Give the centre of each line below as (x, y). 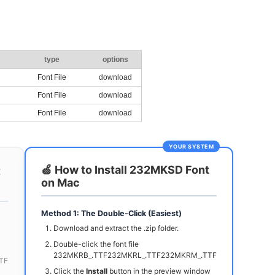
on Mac (60, 183)
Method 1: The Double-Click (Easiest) (111, 214)
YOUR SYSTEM (191, 147)
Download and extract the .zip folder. (116, 228)
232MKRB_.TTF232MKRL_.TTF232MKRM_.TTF (135, 255)
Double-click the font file (96, 244)
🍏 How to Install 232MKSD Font (125, 170)
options (115, 60)
